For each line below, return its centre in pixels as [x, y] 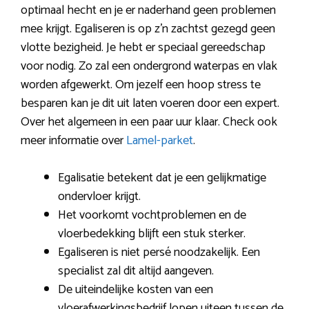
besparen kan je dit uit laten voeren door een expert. [150, 104]
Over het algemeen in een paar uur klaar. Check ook [149, 122]
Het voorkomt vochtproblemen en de [152, 216]
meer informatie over [73, 141]
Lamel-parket [160, 141]
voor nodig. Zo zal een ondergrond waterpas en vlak [149, 67]
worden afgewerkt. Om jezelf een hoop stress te [141, 85]
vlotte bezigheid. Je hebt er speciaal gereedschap [143, 48]
